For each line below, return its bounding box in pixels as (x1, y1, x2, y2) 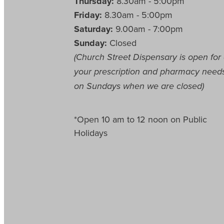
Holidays (74, 126, 107, 139)
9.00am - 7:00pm (115, 22, 183, 35)
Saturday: (74, 22, 115, 35)
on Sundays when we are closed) (74, 80, 204, 92)
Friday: (74, 8, 102, 21)
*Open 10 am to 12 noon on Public (74, 112, 207, 125)
